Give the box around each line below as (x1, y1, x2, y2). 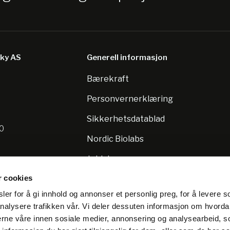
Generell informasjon (86, 52, 167, 62)
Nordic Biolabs (86, 133, 144, 144)
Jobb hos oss (86, 154, 137, 164)
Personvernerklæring (86, 93, 173, 104)
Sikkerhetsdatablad (86, 113, 165, 124)
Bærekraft (86, 73, 129, 84)
